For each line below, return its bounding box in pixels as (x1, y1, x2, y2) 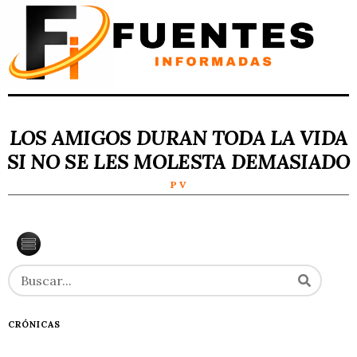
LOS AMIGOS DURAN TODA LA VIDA (9, 124, 348, 151)
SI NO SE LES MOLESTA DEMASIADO (6, 148, 351, 175)
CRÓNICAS (8, 318, 61, 330)
